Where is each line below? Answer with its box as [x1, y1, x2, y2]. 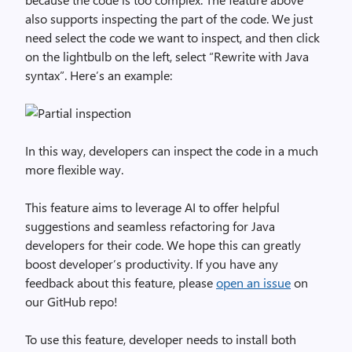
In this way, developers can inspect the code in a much [25, 142, 318, 159]
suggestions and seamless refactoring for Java [25, 218, 275, 234]
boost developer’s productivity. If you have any [25, 255, 278, 272]
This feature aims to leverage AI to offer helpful [25, 199, 280, 215]
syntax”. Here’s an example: [25, 67, 172, 83]
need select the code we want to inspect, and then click [25, 29, 320, 46]
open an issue [216, 274, 291, 291]
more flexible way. [25, 161, 123, 178]
